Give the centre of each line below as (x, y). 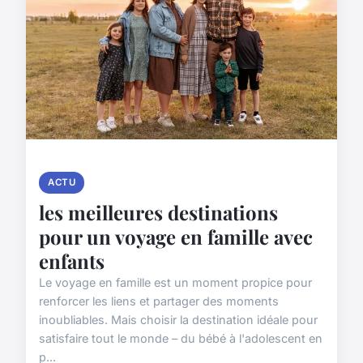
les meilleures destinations (158, 212)
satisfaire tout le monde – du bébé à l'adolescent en (181, 338)
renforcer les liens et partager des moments (159, 301)
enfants (72, 261)
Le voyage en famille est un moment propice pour (175, 282)
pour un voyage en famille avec (176, 236)
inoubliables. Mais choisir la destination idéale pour (178, 319)
